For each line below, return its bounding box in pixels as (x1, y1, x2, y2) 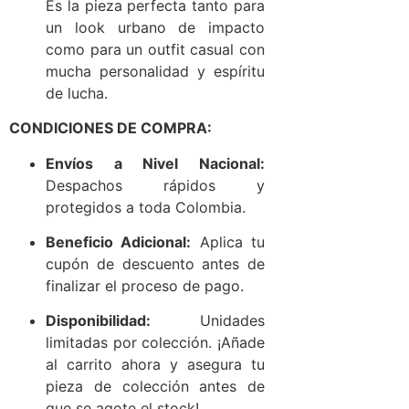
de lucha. (46, 83, 108, 102)
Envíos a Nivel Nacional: (46, 153, 265, 173)
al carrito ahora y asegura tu (46, 355, 265, 374)
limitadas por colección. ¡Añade (46, 333, 265, 352)
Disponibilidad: (46, 311, 151, 330)
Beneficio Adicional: (46, 232, 192, 251)
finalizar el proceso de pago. (46, 276, 244, 295)
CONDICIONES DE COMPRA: (9, 119, 212, 138)
